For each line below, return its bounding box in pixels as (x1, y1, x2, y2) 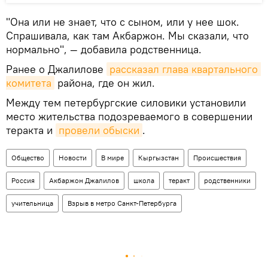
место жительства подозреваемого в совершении (6, 109, 252, 124)
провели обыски (59, 123, 139, 138)
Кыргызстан (138, 153, 179, 163)
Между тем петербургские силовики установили (6, 96, 246, 110)
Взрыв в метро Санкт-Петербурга (68, 199, 176, 208)
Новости (59, 153, 87, 163)
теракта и (6, 123, 56, 138)
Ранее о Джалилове (6, 62, 106, 77)
